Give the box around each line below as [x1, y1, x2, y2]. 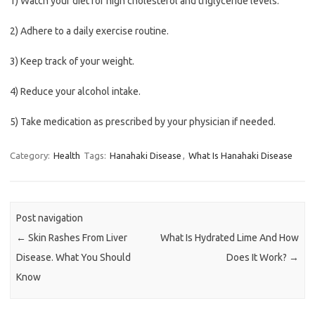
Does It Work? [226, 252, 289, 264]
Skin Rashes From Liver [26, 232, 128, 244]
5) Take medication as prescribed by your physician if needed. [10, 116, 276, 127]
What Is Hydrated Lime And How [160, 232, 299, 244]
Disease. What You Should [16, 252, 131, 264]
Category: [10, 150, 52, 160]
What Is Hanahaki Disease [188, 150, 292, 160]
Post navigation [16, 212, 84, 224]
